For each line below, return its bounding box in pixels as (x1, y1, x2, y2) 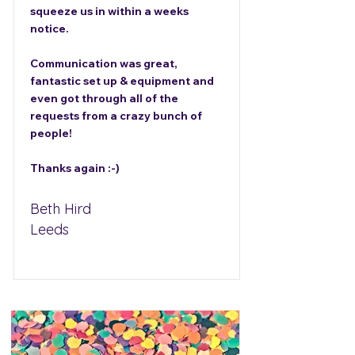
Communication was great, (30, 56, 177, 71)
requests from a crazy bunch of (30, 109, 202, 123)
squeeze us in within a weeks (30, 4, 189, 18)
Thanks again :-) (30, 161, 120, 175)
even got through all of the (30, 91, 178, 105)
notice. (30, 21, 69, 36)
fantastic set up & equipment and (30, 74, 214, 88)
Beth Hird (30, 200, 91, 218)
